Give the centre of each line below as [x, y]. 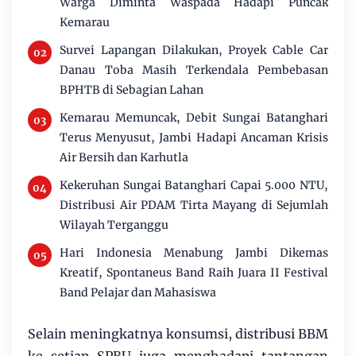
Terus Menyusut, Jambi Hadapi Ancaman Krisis [194, 138]
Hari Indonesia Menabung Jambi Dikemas [194, 253]
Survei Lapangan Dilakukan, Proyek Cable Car [194, 50]
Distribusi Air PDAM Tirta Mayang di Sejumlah [194, 205]
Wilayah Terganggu [114, 225]
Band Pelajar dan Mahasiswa [138, 293]
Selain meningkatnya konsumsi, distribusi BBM [178, 334]
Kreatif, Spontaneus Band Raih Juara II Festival [194, 273]
